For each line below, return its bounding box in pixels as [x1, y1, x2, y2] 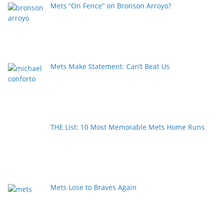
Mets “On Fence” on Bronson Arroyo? [50, 1, 171, 11]
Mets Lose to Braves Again [50, 183, 137, 192]
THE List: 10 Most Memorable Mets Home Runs [50, 122, 205, 132]
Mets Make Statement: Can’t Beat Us [50, 61, 170, 71]
